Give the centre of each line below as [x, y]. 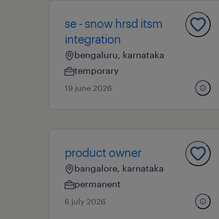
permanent [98, 184]
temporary [97, 70]
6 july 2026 [85, 201]
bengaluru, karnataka [119, 55]
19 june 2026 [88, 88]
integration [93, 39]
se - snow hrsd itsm [113, 23]
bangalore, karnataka [119, 168]
